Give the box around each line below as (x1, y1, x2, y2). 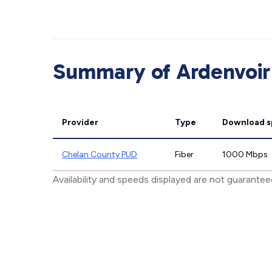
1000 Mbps (222, 149, 268, 160)
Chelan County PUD (62, 149, 137, 160)
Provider (62, 117, 98, 127)
